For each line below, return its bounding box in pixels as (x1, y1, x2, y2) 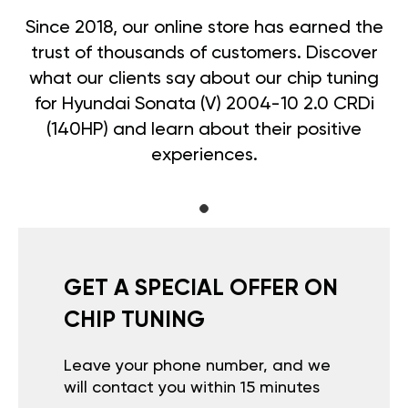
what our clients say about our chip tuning (29, 70, 379, 89)
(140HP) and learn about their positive (46, 121, 362, 140)
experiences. (150, 147, 258, 166)
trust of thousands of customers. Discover (30, 45, 378, 64)
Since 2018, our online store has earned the (25, 19, 383, 38)
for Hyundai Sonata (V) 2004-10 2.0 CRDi (34, 96, 374, 115)
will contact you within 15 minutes (64, 380, 320, 397)
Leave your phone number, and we (64, 358, 331, 375)
